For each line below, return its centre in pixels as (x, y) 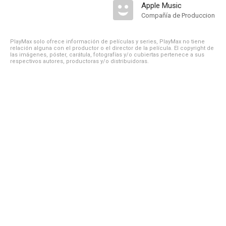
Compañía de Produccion (178, 15)
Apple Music (161, 6)
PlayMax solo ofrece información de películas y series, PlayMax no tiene (107, 42)
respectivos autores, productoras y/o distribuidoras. (79, 61)
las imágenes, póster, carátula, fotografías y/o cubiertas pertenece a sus (107, 55)
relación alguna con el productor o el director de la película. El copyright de (112, 48)
